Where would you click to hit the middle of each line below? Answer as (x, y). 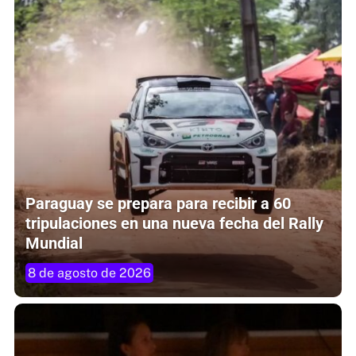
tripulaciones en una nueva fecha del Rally (174, 223)
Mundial (54, 243)
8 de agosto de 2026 (89, 273)
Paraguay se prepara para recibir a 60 (158, 203)
